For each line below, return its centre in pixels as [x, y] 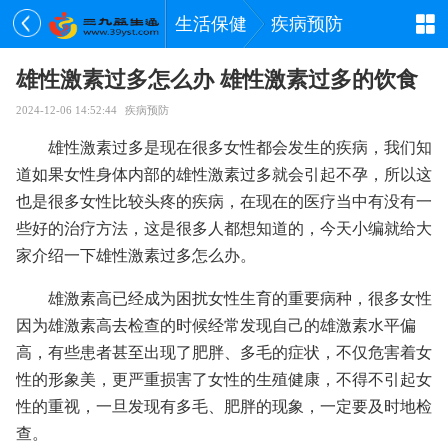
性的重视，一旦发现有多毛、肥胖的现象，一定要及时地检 [224, 406]
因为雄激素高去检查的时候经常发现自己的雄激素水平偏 [216, 325]
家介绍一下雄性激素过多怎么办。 [136, 255]
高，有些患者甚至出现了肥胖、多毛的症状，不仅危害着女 [224, 352]
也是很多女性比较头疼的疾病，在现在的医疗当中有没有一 [224, 201]
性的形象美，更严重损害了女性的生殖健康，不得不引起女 [224, 379]
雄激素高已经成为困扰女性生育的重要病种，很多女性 [240, 298]
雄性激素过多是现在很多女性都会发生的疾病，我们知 [240, 147]
